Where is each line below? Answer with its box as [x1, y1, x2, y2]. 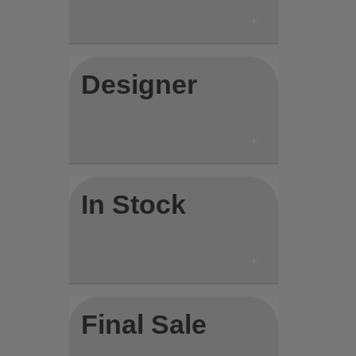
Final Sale [81, 309, 207, 339]
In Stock [81, 189, 187, 219]
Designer [81, 69, 198, 99]
